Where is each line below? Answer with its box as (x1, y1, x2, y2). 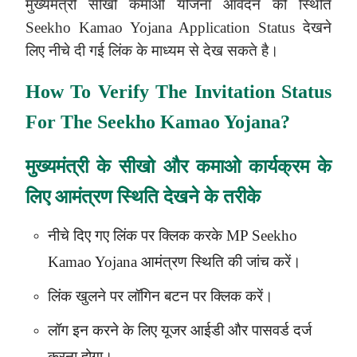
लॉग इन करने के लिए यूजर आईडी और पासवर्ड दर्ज (48, 321, 312, 339)
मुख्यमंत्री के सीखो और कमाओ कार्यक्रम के (25, 155, 331, 177)
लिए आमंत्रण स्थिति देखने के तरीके (25, 186, 261, 207)
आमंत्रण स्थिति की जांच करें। (137, 253, 301, 270)
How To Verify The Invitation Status (25, 80, 331, 102)
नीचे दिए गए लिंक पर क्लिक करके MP (48, 226, 252, 244)
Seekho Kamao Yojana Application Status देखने (25, 18, 331, 36)
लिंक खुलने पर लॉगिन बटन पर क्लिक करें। (48, 287, 273, 304)
